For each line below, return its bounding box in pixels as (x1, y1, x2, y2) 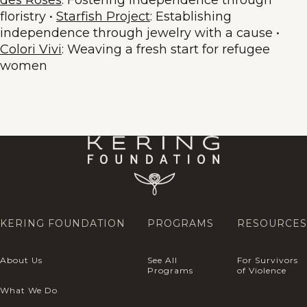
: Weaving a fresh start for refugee (62, 41, 270, 57)
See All (147, 254, 177, 265)
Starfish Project (56, 8, 150, 24)
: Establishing (150, 8, 232, 24)
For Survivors (237, 254, 298, 265)
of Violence (237, 265, 286, 275)
